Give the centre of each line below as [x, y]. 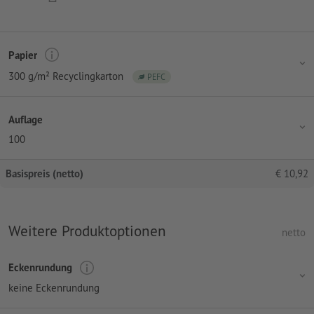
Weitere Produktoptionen [87, 231]
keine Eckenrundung [54, 287]
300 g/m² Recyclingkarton [66, 76]
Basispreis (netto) [45, 174]
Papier [23, 55]
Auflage [26, 119]
